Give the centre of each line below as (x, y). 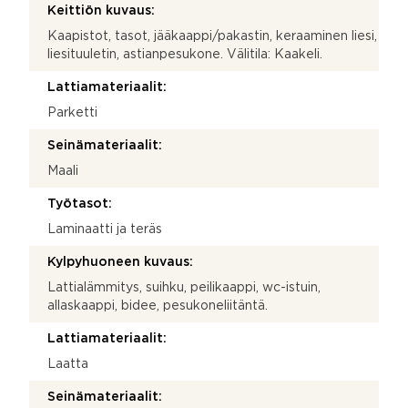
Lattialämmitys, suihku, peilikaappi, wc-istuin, (184, 287)
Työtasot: (80, 204)
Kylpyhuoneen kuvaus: (120, 262)
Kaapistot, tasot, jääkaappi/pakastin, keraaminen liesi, (212, 36)
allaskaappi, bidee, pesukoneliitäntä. (158, 306)
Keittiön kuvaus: (101, 10)
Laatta (68, 364)
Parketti (72, 112)
